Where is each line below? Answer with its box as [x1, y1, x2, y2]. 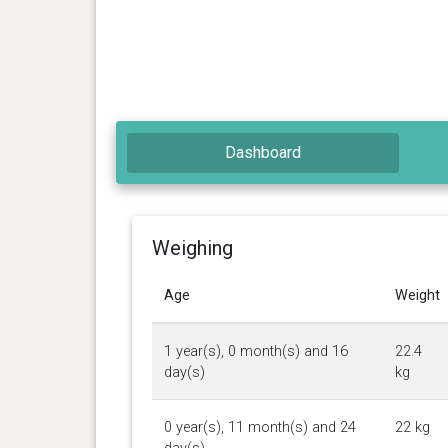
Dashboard [225, 142, 302, 162]
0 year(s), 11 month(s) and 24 [163, 418, 356, 436]
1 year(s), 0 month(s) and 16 [163, 342, 348, 360]
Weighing [151, 235, 233, 260]
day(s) [163, 363, 205, 381]
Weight [394, 286, 440, 304]
